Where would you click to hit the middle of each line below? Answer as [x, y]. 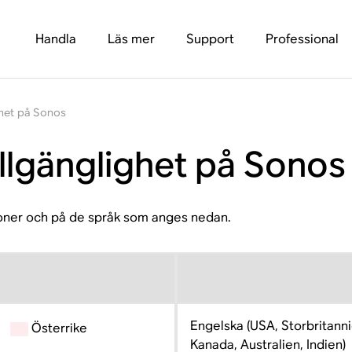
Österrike [58, 328]
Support [210, 39]
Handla [55, 39]
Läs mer [131, 39]
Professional [302, 39]
